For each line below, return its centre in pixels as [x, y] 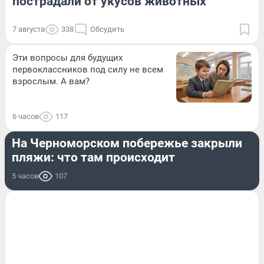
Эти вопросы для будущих [67, 58]
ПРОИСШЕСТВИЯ [44, 123]
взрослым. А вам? [51, 82]
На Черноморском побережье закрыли [127, 143]
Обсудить [107, 29]
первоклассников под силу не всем [88, 70]
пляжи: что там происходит [93, 157]
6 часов [26, 116]
